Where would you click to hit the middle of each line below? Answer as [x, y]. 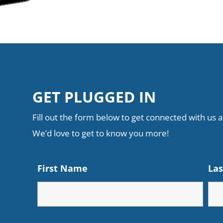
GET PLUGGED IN [94, 97]
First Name [62, 168]
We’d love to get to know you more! [100, 133]
